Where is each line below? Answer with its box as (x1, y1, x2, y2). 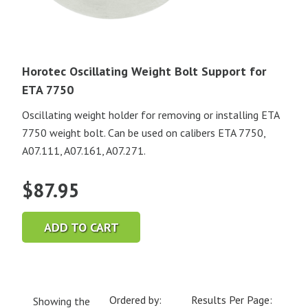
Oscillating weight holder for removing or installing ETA (22, 108, 279, 122)
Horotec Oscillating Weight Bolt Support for (22, 63, 266, 80)
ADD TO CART (43, 219, 119, 235)
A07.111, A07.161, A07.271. (22, 144, 146, 158)
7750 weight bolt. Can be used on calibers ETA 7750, (22, 126, 265, 140)
